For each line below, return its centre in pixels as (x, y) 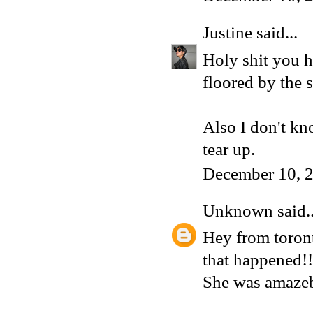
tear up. (229, 149)
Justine (227, 33)
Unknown (238, 210)
